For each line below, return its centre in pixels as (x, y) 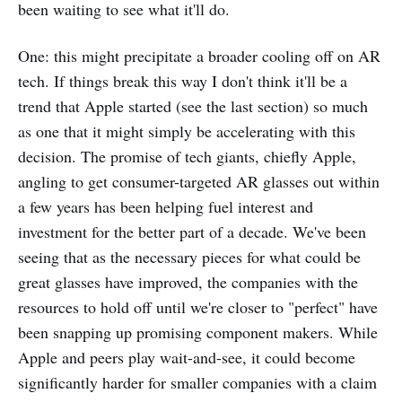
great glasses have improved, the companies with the (188, 281)
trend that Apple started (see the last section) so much (193, 105)
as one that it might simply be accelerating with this (187, 131)
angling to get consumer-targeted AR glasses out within (199, 181)
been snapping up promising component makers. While (198, 332)
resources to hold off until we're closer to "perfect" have (198, 306)
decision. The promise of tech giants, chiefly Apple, (187, 156)
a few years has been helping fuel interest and (166, 206)
